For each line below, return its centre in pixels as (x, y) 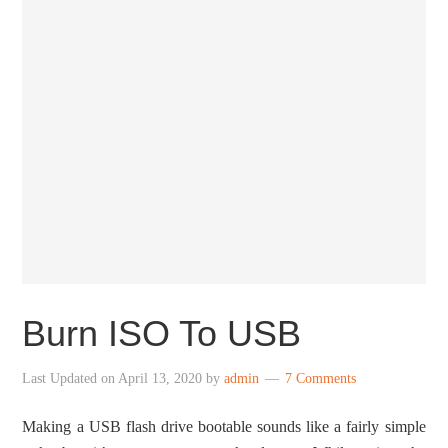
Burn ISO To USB (162, 333)
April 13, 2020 (160, 378)
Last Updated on (70, 378)
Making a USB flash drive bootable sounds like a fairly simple (224, 426)
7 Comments (321, 378)
